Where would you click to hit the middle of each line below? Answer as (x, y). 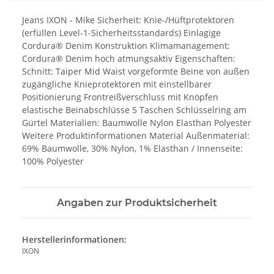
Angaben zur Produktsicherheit (137, 202)
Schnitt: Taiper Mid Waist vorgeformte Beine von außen (136, 71)
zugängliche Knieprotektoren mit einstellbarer (117, 84)
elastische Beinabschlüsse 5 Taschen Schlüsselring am (134, 109)
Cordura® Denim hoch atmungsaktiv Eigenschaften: (129, 58)
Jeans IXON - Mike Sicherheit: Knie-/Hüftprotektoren (128, 20)
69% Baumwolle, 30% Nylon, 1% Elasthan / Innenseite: (132, 148)
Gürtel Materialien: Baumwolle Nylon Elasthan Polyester (137, 122)
